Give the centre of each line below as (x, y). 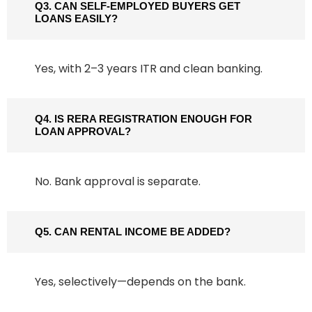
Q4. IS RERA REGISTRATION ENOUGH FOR (143, 119)
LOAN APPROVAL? (83, 132)
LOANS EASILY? (76, 19)
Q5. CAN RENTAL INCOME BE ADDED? (133, 232)
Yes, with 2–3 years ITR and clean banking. (149, 69)
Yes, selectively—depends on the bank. (140, 282)
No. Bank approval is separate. (118, 182)
